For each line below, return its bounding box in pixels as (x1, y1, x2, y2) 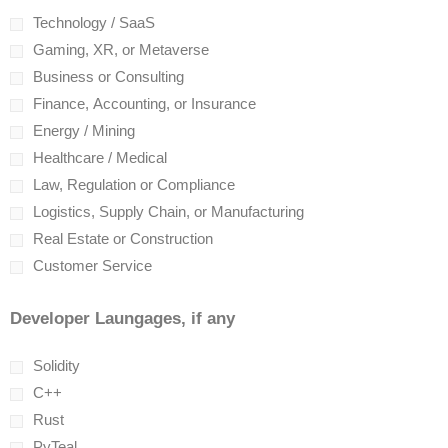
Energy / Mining (33, 122, 135, 139)
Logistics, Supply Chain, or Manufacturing (33, 203, 304, 220)
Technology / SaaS (33, 14, 155, 31)
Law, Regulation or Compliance (33, 176, 235, 193)
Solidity (33, 357, 80, 374)
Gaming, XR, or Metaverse (33, 41, 209, 58)
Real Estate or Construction (33, 230, 213, 247)
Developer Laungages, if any (10, 309, 235, 328)
